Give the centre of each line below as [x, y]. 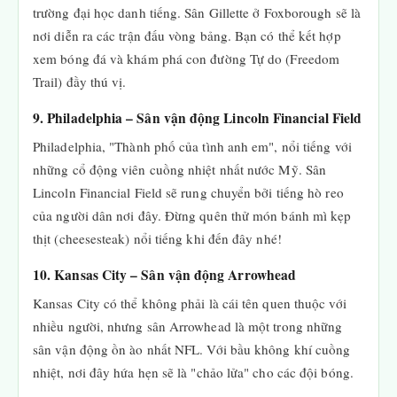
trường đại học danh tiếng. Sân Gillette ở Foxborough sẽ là [197, 12]
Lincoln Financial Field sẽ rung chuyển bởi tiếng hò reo [188, 192]
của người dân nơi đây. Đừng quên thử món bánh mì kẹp [192, 215]
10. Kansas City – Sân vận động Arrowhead [165, 275]
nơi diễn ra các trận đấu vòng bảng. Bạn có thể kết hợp [187, 35]
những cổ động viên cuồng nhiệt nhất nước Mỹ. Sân [180, 169]
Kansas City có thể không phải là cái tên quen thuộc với [190, 303]
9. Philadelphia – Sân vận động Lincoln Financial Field [198, 118]
